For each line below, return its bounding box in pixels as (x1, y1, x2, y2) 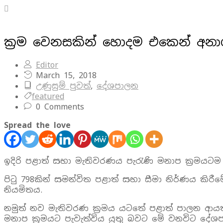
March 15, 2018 (32, 70, 97, 81)
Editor (36, 59, 58, 70)
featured (32, 91, 64, 102)
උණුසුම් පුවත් (36, 80, 91, 91)
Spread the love (4, 119, 71, 130)
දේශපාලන (97, 80, 138, 91)
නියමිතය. (4, 184, 42, 195)
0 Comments (32, 101, 84, 112)
